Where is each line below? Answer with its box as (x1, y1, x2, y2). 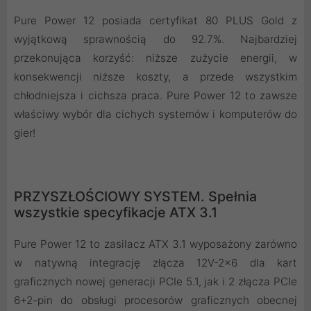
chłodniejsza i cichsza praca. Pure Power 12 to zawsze (14, 89, 297, 103)
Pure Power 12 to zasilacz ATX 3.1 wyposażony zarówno (14, 237, 297, 251)
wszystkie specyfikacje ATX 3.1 (14, 204, 217, 221)
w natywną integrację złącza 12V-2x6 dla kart (14, 256, 297, 270)
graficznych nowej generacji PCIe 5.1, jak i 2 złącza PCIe (14, 275, 297, 289)
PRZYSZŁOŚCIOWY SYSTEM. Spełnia (14, 188, 257, 205)
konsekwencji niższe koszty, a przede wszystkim (14, 70, 297, 84)
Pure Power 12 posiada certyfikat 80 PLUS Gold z (14, 14, 297, 28)
